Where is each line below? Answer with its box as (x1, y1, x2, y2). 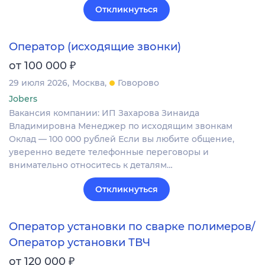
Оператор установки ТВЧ (9, 235, 150, 249)
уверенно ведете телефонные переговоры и (9, 146, 209, 157)
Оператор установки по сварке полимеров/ (9, 220, 255, 234)
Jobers (9, 93, 37, 104)
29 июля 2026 (9, 77, 67, 88)
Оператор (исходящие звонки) (9, 40, 181, 53)
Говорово (118, 77, 159, 88)
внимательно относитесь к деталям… (9, 159, 173, 170)
